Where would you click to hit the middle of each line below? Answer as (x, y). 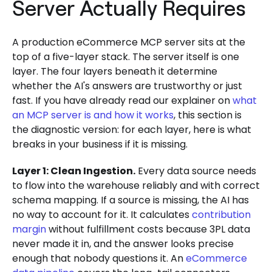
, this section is (208, 115)
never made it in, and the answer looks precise (123, 244)
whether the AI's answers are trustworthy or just (127, 86)
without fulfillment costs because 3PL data (148, 229)
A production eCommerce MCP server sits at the (129, 42)
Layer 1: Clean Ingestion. (74, 171)
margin (29, 229)
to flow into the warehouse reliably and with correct (136, 186)
